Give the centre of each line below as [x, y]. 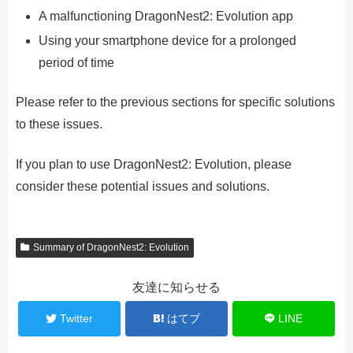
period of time [77, 62]
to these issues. [59, 124]
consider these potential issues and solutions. [143, 186]
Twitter [76, 318]
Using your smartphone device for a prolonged [168, 40]
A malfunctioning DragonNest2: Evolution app [166, 16]
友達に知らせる [176, 287]
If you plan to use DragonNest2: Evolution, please [154, 164]
